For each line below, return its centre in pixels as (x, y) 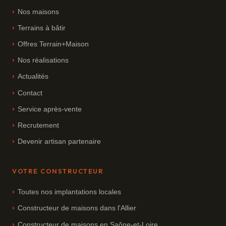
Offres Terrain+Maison (53, 44)
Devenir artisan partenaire (60, 142)
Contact (30, 93)
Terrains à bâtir (42, 28)
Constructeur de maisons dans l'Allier (77, 208)
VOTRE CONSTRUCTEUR (58, 171)
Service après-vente (50, 109)
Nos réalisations (43, 61)
